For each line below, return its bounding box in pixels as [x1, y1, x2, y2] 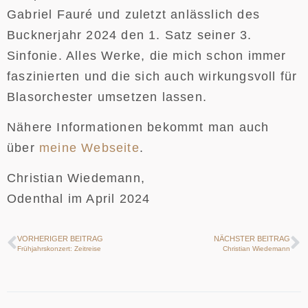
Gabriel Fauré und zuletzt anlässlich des [7, 7, 261, 21]
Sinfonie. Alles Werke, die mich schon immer [7, 48, 287, 63]
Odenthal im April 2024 [7, 192, 151, 206]
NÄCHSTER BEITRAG [214, 234, 290, 243]
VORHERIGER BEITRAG [17, 234, 103, 243]
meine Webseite [39, 140, 140, 155]
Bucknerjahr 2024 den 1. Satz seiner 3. [7, 27, 252, 42]
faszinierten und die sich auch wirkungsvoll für [7, 69, 298, 83]
